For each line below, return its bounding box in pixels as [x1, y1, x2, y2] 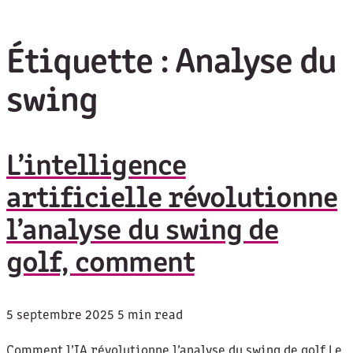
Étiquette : [6, 46, 175, 82]
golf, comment [6, 248, 195, 280]
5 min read [117, 309, 183, 323]
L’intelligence [6, 151, 186, 183]
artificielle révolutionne [6, 184, 338, 215]
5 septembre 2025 [6, 309, 114, 323]
